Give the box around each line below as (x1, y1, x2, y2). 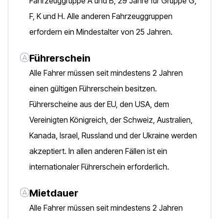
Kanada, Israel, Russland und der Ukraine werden (29, 131, 197, 140)
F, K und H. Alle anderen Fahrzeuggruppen (29, 11, 173, 21)
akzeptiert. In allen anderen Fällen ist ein (29, 146, 167, 156)
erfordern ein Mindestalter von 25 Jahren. (29, 27, 173, 37)
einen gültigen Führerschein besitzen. (29, 84, 157, 93)
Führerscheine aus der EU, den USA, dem (29, 99, 169, 109)
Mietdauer (29, 187, 78, 199)
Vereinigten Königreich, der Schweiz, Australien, (29, 115, 193, 125)
